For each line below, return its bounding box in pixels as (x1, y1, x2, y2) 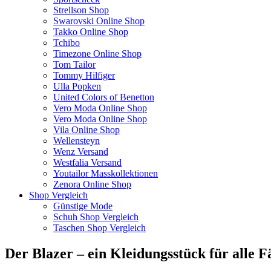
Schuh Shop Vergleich (53, 212, 139, 222)
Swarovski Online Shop (53, 16, 145, 26)
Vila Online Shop (53, 125, 120, 135)
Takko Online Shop (53, 27, 128, 37)
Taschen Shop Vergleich (53, 223, 146, 233)
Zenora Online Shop (53, 179, 131, 189)
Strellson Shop (53, 5, 109, 15)
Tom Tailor (53, 59, 96, 70)
